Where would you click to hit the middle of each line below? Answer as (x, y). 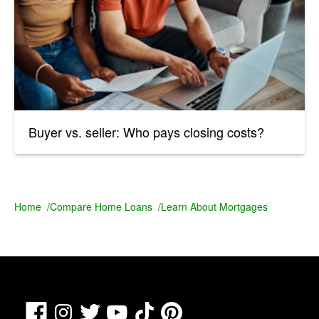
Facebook (71, 309)
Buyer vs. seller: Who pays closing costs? (146, 131)
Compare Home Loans (101, 206)
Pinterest (204, 309)
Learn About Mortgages (214, 206)
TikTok (172, 309)
